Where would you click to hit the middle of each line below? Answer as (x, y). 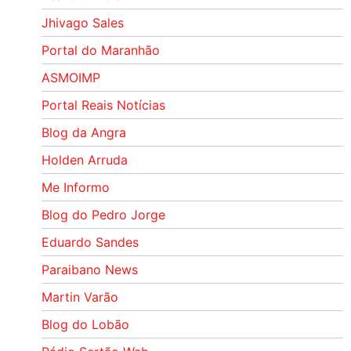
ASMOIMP (71, 77)
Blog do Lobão (85, 324)
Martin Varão (80, 297)
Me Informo (75, 187)
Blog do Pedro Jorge (103, 214)
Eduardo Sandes (90, 242)
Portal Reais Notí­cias (103, 105)
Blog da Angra (83, 132)
